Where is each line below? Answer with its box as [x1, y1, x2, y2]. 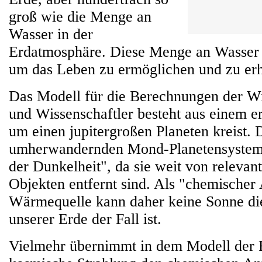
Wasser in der [9, 26, 93, 43]
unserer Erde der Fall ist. [9, 211, 161, 227]
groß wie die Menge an [9, 8, 151, 25]
